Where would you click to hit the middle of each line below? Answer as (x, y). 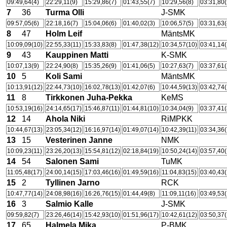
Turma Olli (65, 12)
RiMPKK (177, 119)
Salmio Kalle (69, 204)
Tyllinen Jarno (73, 183)
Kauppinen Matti (77, 55)
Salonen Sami (72, 161)
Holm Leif (64, 34)
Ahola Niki (65, 119)
